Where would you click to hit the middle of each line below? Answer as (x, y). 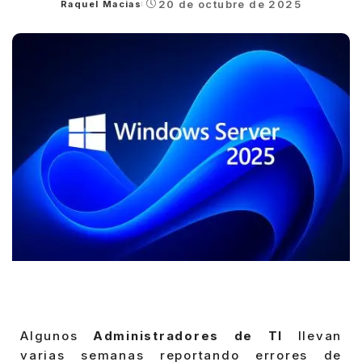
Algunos (57, 336)
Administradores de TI (195, 336)
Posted (80, 10)
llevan (320, 336)
